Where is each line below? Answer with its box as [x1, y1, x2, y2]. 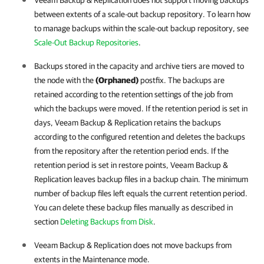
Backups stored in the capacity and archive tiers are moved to [34, 61, 244, 71]
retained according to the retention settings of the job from [34, 90, 233, 99]
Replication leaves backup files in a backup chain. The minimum [34, 174, 248, 184]
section [34, 217, 60, 226]
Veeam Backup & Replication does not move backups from [34, 240, 232, 250]
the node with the [34, 75, 95, 85]
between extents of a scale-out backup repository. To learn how [34, 9, 250, 19]
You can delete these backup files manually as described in [34, 203, 233, 212]
